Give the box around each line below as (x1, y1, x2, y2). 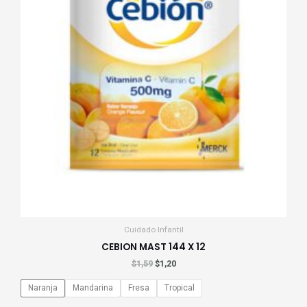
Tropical (164, 283, 195, 293)
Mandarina (73, 283, 113, 293)
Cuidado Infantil (123, 224, 184, 234)
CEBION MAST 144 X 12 (101, 241, 206, 254)
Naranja (28, 283, 58, 293)
